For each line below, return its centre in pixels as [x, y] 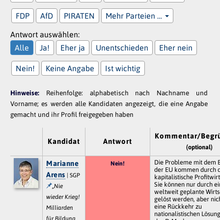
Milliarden [60, 207]
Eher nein [176, 47]
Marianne [63, 163]
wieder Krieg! [63, 197]
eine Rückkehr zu [178, 206]
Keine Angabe [70, 68]
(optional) [199, 147]
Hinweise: [28, 93]
